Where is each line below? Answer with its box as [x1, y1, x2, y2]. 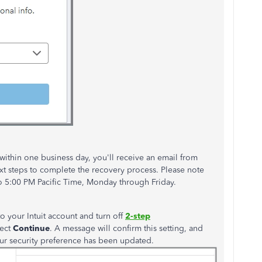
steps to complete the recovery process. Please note [6, 165, 204, 175]
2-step [125, 211, 150, 221]
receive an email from [114, 153, 198, 163]
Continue [13, 223, 50, 233]
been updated [98, 236, 151, 246]
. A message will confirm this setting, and [50, 223, 203, 233]
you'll [93, 153, 114, 163]
